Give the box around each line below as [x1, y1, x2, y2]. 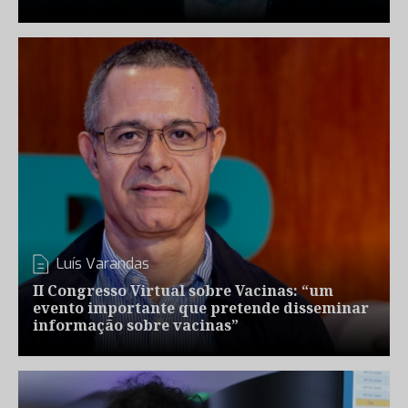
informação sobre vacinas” [33, 315, 239, 335]
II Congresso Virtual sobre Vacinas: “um [33, 280, 333, 301]
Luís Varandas [56, 254, 149, 273]
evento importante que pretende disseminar [33, 298, 369, 318]
